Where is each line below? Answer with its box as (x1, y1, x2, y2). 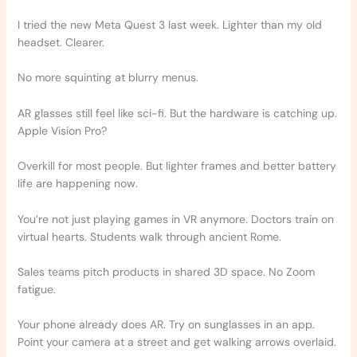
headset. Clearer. (17, 34, 104, 49)
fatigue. (17, 281, 56, 296)
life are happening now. (17, 176, 138, 191)
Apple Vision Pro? (17, 123, 107, 138)
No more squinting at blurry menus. (17, 70, 198, 85)
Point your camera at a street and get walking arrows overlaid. (17, 335, 336, 350)
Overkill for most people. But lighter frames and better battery (17, 159, 336, 174)
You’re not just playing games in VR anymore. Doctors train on (17, 211, 334, 226)
